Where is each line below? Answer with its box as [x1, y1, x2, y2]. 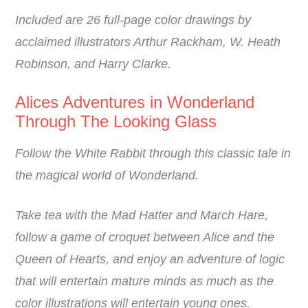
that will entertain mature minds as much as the [15, 274, 274, 289]
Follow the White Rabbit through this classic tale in [15, 146, 291, 161]
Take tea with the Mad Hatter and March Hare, [15, 208, 269, 223]
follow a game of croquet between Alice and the [15, 230, 275, 245]
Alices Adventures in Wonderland [15, 93, 255, 112]
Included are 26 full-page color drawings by [15, 13, 252, 27]
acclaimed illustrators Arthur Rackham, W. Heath [15, 35, 281, 49]
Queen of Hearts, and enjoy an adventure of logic [15, 252, 285, 267]
